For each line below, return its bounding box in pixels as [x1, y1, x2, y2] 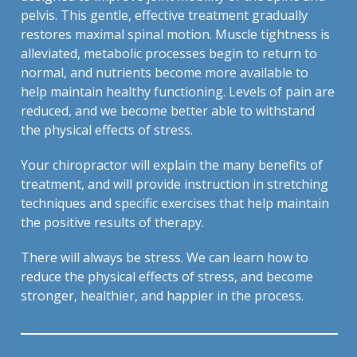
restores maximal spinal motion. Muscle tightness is [21, 25, 331, 44]
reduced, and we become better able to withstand [21, 102, 316, 120]
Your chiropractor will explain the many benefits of [21, 156, 324, 175]
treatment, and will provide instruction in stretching [21, 175, 329, 194]
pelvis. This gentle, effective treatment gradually [21, 6, 308, 25]
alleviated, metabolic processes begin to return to [21, 45, 318, 63]
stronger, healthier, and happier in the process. [21, 287, 304, 305]
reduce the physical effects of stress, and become [21, 268, 314, 286]
